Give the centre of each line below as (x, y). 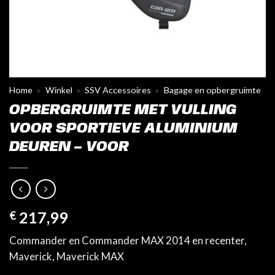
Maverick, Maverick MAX (67, 257)
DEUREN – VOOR (69, 147)
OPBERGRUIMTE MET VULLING (123, 110)
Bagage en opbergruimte (212, 90)
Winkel (59, 90)
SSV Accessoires (118, 90)
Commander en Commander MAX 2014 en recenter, (128, 241)
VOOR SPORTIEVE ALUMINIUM (123, 129)
